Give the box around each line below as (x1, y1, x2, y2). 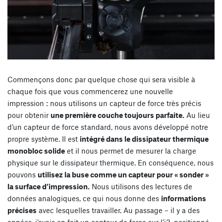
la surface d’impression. (7, 182, 90, 191)
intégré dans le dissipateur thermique (80, 134, 209, 144)
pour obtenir (7, 111, 51, 120)
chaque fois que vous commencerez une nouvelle (7, 87, 173, 96)
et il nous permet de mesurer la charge (65, 146, 196, 156)
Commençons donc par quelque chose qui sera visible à (7, 75, 195, 84)
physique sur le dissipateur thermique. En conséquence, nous (7, 158, 214, 167)
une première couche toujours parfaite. (51, 111, 184, 120)
